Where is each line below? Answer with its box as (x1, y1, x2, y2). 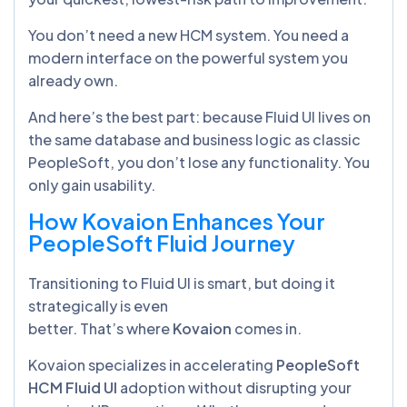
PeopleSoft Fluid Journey (28, 228, 295, 256)
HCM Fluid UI (28, 377, 117, 397)
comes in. (232, 318, 304, 338)
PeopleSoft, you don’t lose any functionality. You (28, 152, 370, 172)
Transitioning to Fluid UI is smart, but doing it (28, 273, 335, 293)
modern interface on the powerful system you (28, 47, 348, 67)
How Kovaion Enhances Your (28, 206, 325, 234)
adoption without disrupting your (117, 377, 352, 397)
